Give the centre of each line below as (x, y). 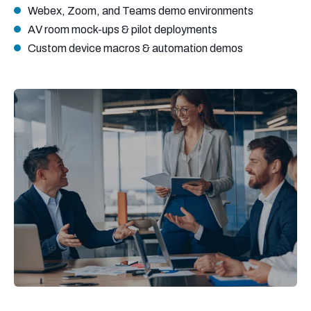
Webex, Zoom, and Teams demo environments (142, 11)
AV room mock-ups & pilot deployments (124, 30)
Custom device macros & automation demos (135, 49)
